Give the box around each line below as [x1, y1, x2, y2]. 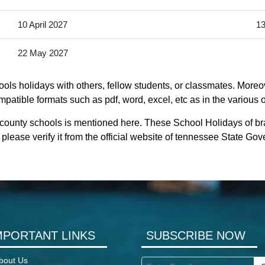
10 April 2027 [17, 20, 67, 30]
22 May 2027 [17, 48, 68, 59]
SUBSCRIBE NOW [146, 228, 246, 242]
